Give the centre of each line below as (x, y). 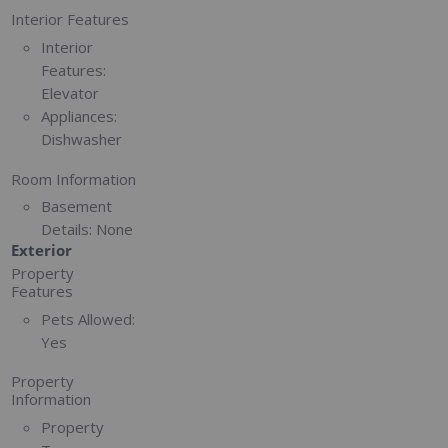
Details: (67, 229)
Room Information (74, 178)
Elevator (70, 92)
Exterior (42, 250)
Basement (77, 206)
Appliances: (79, 115)
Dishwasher (82, 138)
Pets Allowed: (88, 318)
